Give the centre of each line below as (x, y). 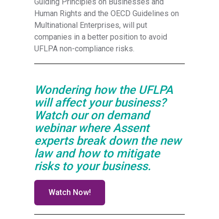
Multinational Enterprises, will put (91, 25)
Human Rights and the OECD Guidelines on (107, 13)
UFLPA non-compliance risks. (85, 48)
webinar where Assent (92, 128)
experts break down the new (108, 141)
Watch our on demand (92, 116)
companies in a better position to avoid (101, 37)
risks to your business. (93, 166)
